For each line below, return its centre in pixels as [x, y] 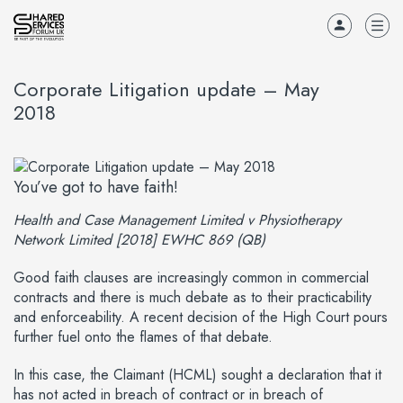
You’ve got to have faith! [96, 188]
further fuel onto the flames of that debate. [143, 337]
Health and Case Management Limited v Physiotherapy [177, 220]
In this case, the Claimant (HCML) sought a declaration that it [197, 375]
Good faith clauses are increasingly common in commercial [191, 278]
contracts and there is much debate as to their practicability [193, 298]
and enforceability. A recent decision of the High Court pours [201, 318]
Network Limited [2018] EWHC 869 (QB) [139, 240]
